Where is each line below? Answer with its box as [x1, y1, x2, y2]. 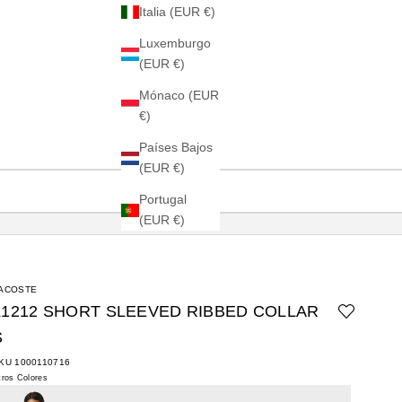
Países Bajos [139, 140, 213, 155]
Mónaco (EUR [139, 88, 219, 103]
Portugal [139, 192, 187, 207]
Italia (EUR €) [139, 4, 215, 20]
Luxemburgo [139, 36, 211, 51]
